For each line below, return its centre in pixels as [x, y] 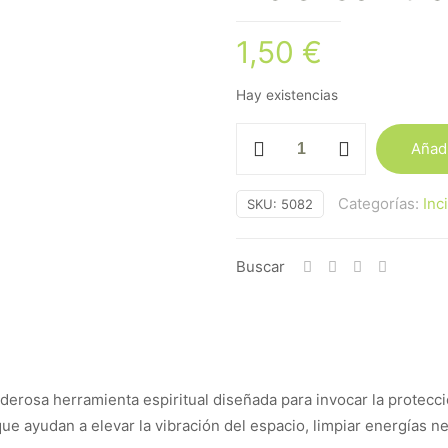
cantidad [267, 238]
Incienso [265, 134]
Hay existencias [287, 95]
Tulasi [256, 160]
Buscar [260, 266]
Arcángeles [276, 212]
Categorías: [380, 203]
